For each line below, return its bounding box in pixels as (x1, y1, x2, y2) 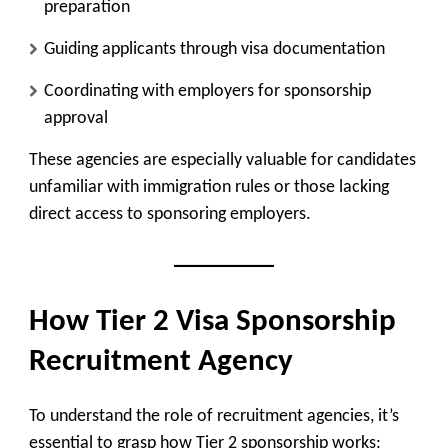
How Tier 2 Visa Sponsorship (29, 306, 396, 338)
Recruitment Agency (29, 346, 293, 378)
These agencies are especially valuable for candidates (29, 150, 416, 170)
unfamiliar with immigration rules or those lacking (29, 177, 389, 197)
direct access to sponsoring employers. (29, 204, 311, 224)
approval (44, 108, 108, 128)
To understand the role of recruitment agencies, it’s (29, 406, 399, 426)
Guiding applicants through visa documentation (44, 39, 385, 59)
